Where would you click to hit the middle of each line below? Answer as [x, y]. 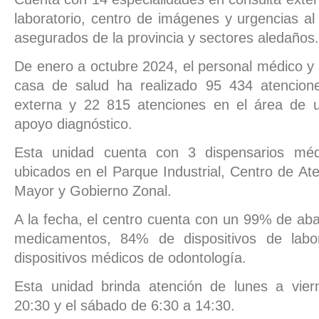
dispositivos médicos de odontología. [130, 258]
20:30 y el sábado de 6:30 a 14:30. [125, 306]
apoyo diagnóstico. [73, 124]
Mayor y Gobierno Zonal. [93, 191]
